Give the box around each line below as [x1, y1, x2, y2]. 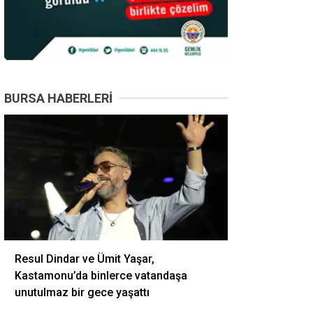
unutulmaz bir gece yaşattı [15, 286, 150, 299]
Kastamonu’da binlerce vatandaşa [15, 269, 187, 282]
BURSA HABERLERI [4, 91, 112, 105]
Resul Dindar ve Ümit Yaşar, [15, 252, 154, 265]
